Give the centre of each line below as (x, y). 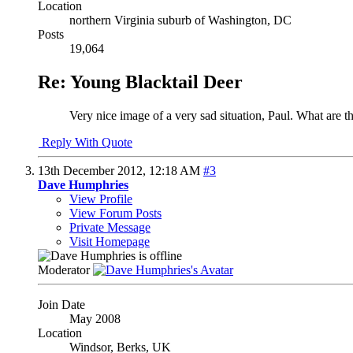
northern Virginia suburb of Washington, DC (180, 20)
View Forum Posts (115, 213)
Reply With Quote (85, 142)
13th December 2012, (93, 170)
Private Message (110, 227)
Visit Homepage (110, 241)
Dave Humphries (83, 184)
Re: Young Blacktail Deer (140, 82)
